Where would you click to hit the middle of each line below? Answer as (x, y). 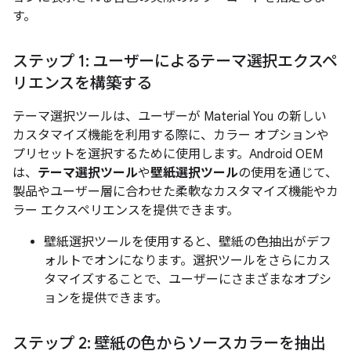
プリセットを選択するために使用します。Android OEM (168, 154)
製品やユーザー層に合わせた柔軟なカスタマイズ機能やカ (175, 192)
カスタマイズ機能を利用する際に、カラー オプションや (171, 135)
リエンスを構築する (82, 83)
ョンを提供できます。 (106, 298)
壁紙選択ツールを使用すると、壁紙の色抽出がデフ (188, 242)
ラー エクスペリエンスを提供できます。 (126, 210)
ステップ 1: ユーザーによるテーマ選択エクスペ (175, 61)
